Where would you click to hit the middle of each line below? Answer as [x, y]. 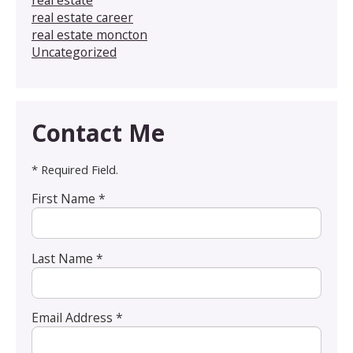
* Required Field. [75, 170]
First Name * [69, 199]
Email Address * [77, 317]
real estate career [82, 18]
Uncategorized [74, 52]
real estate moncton [89, 35]
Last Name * [67, 258]
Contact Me [98, 133]
